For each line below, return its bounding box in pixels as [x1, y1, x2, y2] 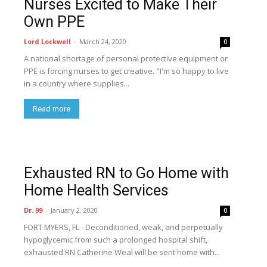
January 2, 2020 [51, 206, 98, 215]
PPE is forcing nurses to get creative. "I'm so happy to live [24, 66, 229, 76]
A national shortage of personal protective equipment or [24, 53, 228, 64]
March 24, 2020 [79, 37, 126, 46]
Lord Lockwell [24, 37, 71, 46]
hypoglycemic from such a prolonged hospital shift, [24, 234, 207, 245]
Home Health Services [24, 182, 169, 199]
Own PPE [24, 13, 85, 30]
